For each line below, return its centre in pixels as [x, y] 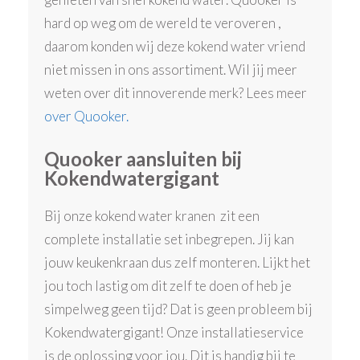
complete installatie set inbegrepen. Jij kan [170, 239]
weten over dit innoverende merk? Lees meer [176, 93]
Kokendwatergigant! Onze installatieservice [174, 333]
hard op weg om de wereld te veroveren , [163, 23]
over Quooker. [87, 117]
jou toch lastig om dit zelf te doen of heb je [168, 286]
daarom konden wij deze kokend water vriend [175, 47]
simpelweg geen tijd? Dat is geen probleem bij [179, 309]
